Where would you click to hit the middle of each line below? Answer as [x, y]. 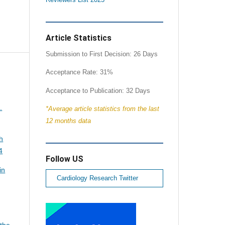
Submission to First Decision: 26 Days [101, 54]
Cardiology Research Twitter [97, 179]
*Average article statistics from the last [102, 109]
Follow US [64, 159]
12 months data [68, 121]
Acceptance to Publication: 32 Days [98, 91]
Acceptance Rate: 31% [79, 73]
